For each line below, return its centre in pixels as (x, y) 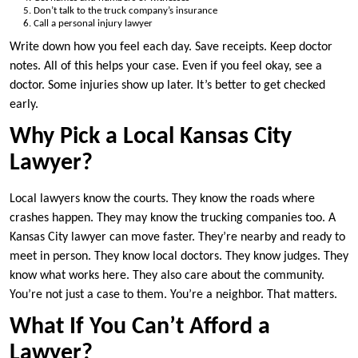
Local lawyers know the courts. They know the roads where (162, 199)
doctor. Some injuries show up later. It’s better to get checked (167, 86)
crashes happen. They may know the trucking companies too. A (173, 219)
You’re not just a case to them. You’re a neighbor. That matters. (173, 295)
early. (24, 105)
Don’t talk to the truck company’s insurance (125, 10)
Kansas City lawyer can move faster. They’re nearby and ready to (177, 238)
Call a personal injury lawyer (93, 23)
